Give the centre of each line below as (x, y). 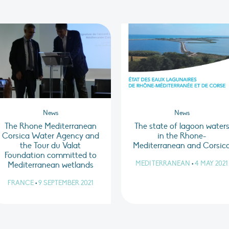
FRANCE (20, 183)
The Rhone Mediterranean (50, 127)
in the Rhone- (182, 136)
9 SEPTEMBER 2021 (66, 183)
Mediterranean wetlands (50, 165)
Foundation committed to (50, 156)
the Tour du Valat (51, 146)
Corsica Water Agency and (50, 136)
